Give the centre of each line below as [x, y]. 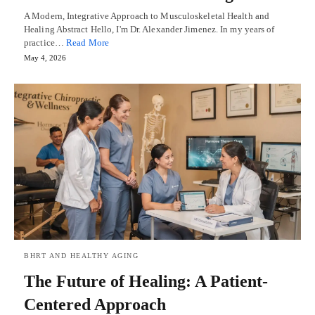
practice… [45, 42]
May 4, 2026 [45, 57]
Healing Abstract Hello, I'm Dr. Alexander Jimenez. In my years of [149, 29]
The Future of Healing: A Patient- [146, 281]
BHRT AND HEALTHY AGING [81, 255]
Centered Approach [95, 304]
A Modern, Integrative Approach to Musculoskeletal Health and [147, 15]
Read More [88, 42]
